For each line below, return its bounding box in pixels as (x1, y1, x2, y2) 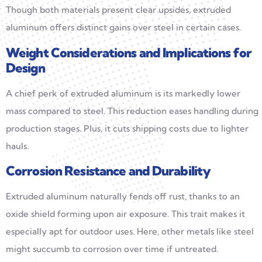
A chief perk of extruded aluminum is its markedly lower (6, 87, 240, 99)
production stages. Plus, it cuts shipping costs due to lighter (6, 122, 249, 134)
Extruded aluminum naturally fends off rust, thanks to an (6, 191, 240, 202)
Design (6, 59, 45, 76)
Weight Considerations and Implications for (6, 44, 252, 61)
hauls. (6, 140, 29, 151)
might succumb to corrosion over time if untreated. (6, 243, 218, 255)
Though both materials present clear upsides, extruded (6, 4, 231, 16)
